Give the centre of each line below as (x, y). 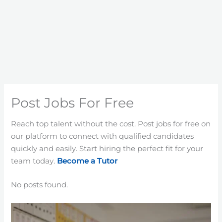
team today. (34, 161)
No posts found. (40, 185)
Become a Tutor (87, 161)
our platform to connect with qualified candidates (103, 137)
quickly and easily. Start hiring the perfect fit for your (107, 149)
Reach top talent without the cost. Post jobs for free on (111, 124)
